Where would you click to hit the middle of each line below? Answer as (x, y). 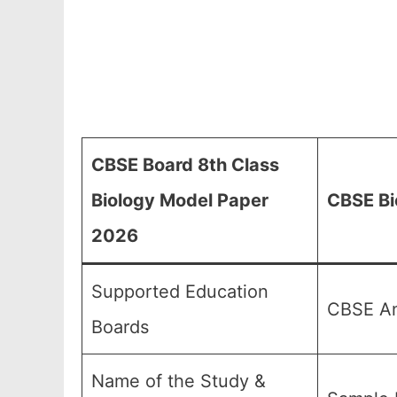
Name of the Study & (179, 381)
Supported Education (180, 292)
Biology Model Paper (180, 200)
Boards (120, 327)
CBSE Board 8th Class (185, 165)
